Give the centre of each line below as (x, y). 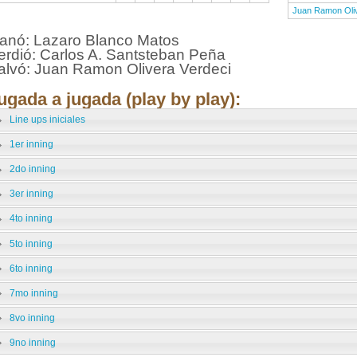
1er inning (31, 145)
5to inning (31, 243)
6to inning (31, 268)
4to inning (31, 219)
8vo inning (32, 318)
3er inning (31, 194)
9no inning (32, 342)
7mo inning (33, 293)
